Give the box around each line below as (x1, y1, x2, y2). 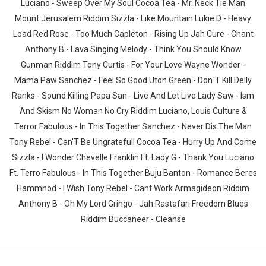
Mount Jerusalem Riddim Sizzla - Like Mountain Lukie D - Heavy (15, 14, 251, 23)
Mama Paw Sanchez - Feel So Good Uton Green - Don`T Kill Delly (14, 75, 252, 85)
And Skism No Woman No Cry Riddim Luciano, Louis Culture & (19, 106, 247, 116)
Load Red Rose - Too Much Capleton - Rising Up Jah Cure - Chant (12, 29, 254, 39)
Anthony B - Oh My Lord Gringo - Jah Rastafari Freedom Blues (18, 199, 248, 208)
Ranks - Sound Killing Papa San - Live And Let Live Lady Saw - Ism (12, 91, 254, 100)
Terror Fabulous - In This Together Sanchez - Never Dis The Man (14, 122, 252, 131)
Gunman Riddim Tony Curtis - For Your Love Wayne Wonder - (21, 60, 245, 69)
